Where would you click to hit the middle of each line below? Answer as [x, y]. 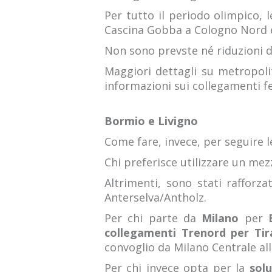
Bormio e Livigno [151, 121]
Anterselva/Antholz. [155, 197]
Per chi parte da [153, 218]
